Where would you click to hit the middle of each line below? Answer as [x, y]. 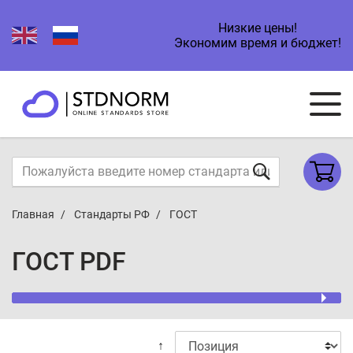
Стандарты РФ [112, 214]
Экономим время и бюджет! [258, 43]
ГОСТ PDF [69, 262]
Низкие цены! [258, 28]
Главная [33, 214]
